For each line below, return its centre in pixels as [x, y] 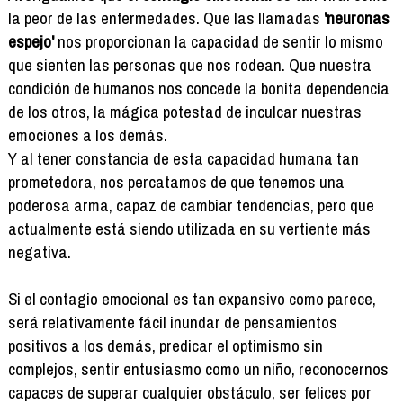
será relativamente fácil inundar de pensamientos [172, 322]
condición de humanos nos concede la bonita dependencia [198, 89]
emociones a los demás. [87, 135]
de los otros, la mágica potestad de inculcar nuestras [184, 112]
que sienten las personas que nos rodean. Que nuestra [189, 65]
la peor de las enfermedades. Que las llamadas [166, 18]
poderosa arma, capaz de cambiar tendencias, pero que [191, 206]
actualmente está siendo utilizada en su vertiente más [189, 229]
